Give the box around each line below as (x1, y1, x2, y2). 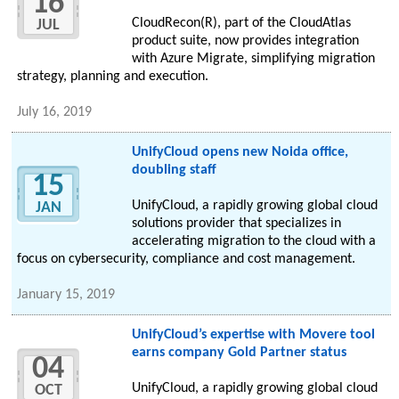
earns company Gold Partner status (131, 346, 346, 361)
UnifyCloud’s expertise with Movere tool (131, 328, 375, 343)
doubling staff (131, 163, 216, 178)
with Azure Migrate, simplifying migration (131, 52, 375, 67)
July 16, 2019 (17, 105, 93, 120)
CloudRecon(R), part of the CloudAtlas (131, 16, 351, 31)
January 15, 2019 (17, 288, 116, 303)
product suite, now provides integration (131, 34, 359, 49)
